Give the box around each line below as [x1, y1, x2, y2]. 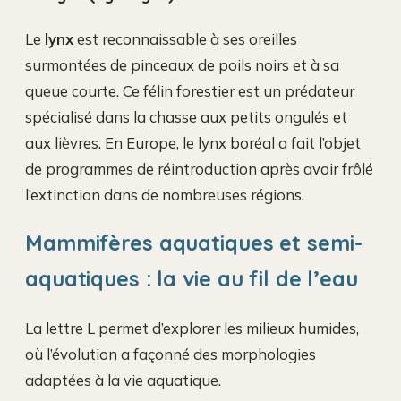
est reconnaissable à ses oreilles [73, 30, 297, 49]
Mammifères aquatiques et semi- [25, 229, 363, 256]
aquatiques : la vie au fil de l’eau [25, 265, 358, 292]
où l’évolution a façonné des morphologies [25, 344, 316, 363]
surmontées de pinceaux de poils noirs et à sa [25, 55, 339, 75]
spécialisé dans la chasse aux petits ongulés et [25, 107, 347, 127]
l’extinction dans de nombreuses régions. [25, 185, 304, 205]
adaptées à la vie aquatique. [25, 370, 221, 389]
